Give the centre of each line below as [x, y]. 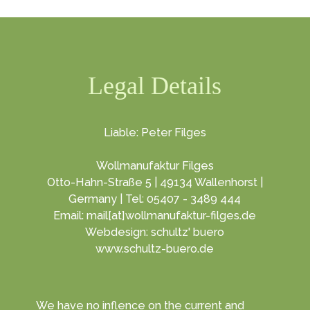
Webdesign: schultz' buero [155, 232]
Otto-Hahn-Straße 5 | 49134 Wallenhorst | [155, 182]
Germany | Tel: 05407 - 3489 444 [155, 199]
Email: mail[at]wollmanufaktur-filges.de [155, 216]
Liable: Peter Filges [155, 133]
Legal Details [155, 86]
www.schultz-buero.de [155, 249]
